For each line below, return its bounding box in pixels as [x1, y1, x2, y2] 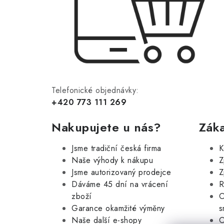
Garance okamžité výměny [71, 202, 165, 214]
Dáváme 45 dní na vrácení [71, 178, 168, 190]
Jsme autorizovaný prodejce [71, 166, 171, 178]
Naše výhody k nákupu [71, 154, 153, 166]
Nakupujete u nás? [51, 118, 161, 136]
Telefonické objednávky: [51, 84, 139, 96]
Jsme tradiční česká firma [71, 142, 161, 154]
